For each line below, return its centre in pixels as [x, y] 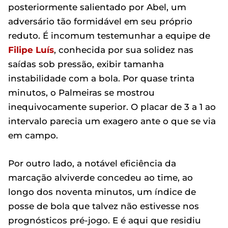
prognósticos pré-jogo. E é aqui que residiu [105, 220]
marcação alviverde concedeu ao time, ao [101, 178]
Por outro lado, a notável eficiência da [92, 163]
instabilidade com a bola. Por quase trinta [101, 78]
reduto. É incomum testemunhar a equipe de [109, 36]
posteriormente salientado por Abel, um [97, 7]
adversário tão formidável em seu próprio [100, 21]
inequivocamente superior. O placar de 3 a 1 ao [112, 107]
